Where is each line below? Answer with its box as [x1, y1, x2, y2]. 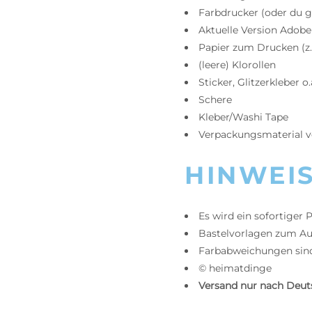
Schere [198, 93, 232, 106]
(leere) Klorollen [198, 58, 276, 71]
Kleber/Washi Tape [198, 111, 288, 123]
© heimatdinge [198, 262, 272, 274]
